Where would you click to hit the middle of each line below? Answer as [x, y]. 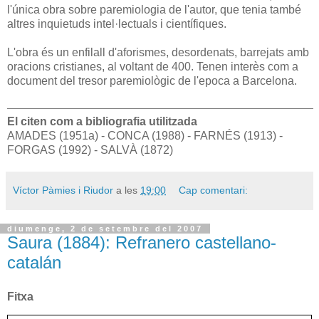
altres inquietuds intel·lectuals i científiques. [117, 24]
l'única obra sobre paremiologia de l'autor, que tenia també [154, 10]
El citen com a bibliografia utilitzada [102, 121]
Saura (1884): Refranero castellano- [142, 242]
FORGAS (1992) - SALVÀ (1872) [90, 150]
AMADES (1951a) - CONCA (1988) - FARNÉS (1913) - [145, 135]
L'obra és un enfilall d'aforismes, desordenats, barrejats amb [158, 52]
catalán [34, 262]
